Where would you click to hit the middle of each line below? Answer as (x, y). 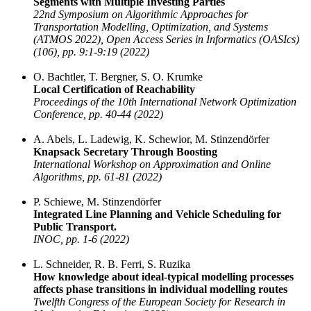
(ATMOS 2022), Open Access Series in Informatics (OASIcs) (166, 40)
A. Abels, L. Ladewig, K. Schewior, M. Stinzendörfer (151, 140)
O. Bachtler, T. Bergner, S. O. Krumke (118, 77)
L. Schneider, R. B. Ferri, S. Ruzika (112, 264)
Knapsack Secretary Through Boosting (125, 152)
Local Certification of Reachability (114, 90)
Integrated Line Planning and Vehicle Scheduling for (157, 215)
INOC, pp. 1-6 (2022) (81, 239)
